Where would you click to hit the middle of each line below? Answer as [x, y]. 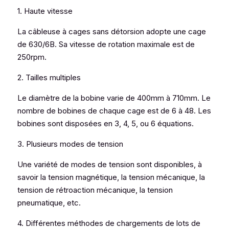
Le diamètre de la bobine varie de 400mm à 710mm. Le [114, 98]
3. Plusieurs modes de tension [70, 144]
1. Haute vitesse [45, 11]
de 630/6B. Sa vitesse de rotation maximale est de [106, 44]
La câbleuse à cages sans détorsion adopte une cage [112, 32]
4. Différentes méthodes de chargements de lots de [109, 223]
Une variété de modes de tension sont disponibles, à [110, 165]
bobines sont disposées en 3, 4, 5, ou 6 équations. [106, 124]
